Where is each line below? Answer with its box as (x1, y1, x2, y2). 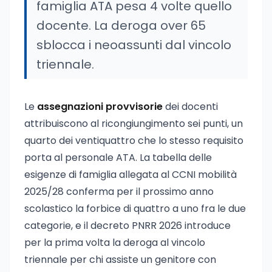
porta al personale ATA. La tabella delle (24, 151, 212, 165)
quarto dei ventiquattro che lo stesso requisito (24, 134, 243, 148)
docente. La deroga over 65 (36, 17, 206, 34)
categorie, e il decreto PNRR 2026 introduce (24, 219, 231, 233)
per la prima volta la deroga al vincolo (24, 236, 205, 250)
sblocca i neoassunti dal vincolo (36, 36, 231, 53)
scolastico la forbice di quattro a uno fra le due (24, 202, 246, 216)
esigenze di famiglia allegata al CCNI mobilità (24, 168, 237, 182)
